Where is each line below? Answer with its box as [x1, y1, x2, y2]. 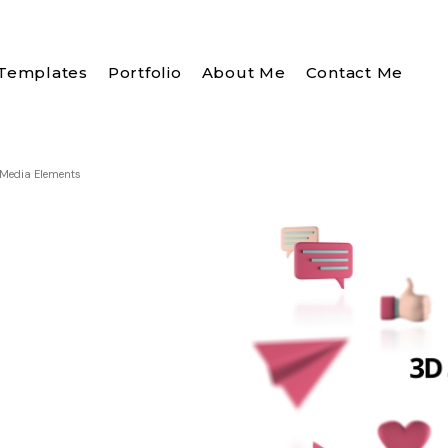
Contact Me [305, 63, 404, 82]
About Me [201, 63, 286, 82]
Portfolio [107, 63, 182, 82]
